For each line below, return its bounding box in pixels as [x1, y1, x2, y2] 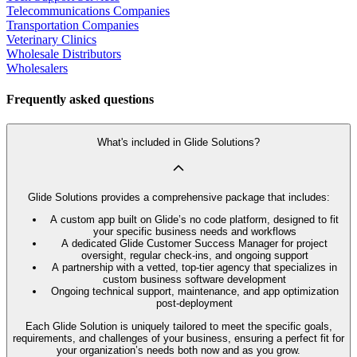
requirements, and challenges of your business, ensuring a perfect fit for [13, 331, 344, 344]
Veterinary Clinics [6, 32, 96, 46]
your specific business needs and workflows [92, 226, 296, 238]
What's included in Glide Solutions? [97, 136, 260, 149]
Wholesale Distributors [6, 46, 121, 61]
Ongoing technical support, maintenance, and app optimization [50, 285, 339, 298]
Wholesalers [6, 61, 68, 75]
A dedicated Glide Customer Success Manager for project [61, 237, 328, 250]
